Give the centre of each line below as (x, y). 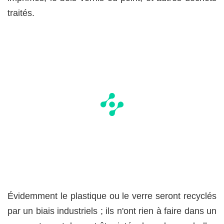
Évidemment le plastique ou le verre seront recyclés (112, 196)
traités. (21, 13)
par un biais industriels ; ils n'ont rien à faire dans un (112, 211)
